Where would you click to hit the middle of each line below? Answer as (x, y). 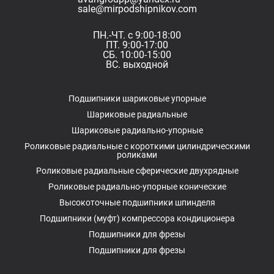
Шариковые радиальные (137, 114)
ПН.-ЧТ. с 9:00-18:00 (137, 35)
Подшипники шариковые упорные (137, 98)
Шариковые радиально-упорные (137, 130)
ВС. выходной (137, 65)
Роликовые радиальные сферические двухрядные (137, 171)
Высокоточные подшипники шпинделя (137, 202)
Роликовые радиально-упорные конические (137, 187)
